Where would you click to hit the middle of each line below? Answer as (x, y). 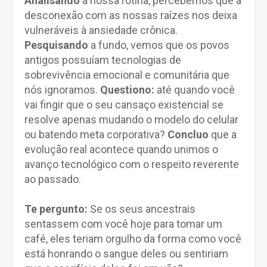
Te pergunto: (56, 209)
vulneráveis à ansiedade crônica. (101, 30)
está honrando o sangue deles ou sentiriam (126, 254)
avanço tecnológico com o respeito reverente (132, 164)
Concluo (188, 134)
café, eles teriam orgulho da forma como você (133, 239)
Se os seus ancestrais (142, 209)
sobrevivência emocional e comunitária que (127, 75)
